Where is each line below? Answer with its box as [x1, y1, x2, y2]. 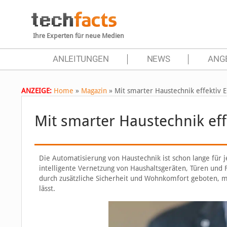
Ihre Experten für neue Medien [33, 32, 124, 40]
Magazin [81, 87, 107, 95]
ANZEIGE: [21, 87, 52, 95]
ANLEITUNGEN [53, 54, 109, 64]
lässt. [39, 184, 55, 193]
